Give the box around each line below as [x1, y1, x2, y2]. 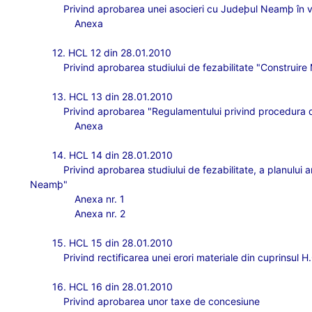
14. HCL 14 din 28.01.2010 [52, 149, 173, 161]
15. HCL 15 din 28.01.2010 [52, 237, 173, 249]
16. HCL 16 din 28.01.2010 [52, 281, 173, 292]
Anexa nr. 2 [75, 208, 126, 219]
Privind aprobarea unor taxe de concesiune [63, 295, 260, 307]
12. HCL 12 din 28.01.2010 [52, 47, 172, 58]
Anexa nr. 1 [75, 193, 125, 205]
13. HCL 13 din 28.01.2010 [52, 91, 173, 102]
